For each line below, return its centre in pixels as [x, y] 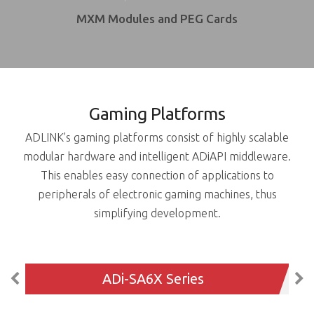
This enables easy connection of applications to [157, 175]
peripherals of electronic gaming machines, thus [157, 194]
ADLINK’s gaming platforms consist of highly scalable [157, 137]
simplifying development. [157, 213]
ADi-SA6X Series [153, 278]
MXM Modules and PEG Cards [157, 19]
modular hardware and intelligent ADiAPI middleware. [157, 156]
